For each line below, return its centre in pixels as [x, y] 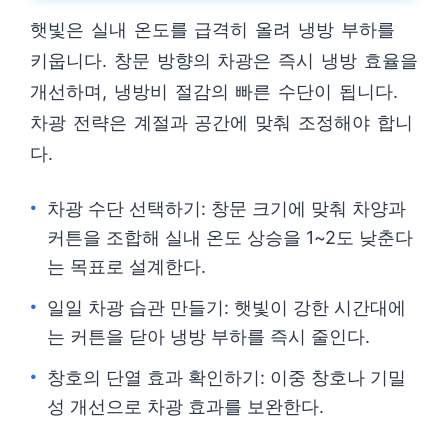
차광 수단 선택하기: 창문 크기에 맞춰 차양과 [226, 208]
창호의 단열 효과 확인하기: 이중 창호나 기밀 [226, 377]
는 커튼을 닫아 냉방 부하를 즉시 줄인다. [208, 336]
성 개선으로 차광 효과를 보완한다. [185, 406]
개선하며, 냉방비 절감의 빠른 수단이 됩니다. [214, 91]
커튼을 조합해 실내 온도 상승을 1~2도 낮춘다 [230, 237]
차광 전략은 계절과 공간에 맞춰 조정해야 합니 [221, 122]
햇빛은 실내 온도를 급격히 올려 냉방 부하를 [212, 29]
